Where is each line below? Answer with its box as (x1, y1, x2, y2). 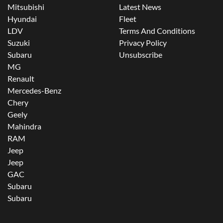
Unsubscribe (119, 50, 162, 60)
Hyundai (7, 14, 37, 24)
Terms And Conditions (119, 26, 195, 36)
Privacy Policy (119, 38, 167, 48)
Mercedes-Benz (7, 86, 61, 96)
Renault (7, 74, 34, 84)
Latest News (119, 2, 161, 12)
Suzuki (7, 38, 30, 48)
